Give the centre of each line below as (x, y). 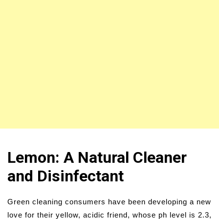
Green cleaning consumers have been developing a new (109, 202)
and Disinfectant (66, 176)
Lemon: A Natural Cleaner (97, 158)
